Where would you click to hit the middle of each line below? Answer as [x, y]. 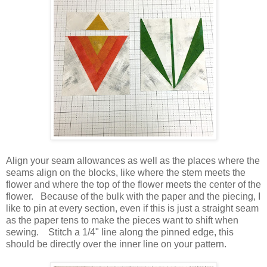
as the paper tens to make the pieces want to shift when [122, 220]
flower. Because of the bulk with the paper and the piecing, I [133, 196]
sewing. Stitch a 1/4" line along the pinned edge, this [120, 232]
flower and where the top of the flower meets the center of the [133, 184]
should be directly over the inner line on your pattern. [119, 244]
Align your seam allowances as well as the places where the [133, 160]
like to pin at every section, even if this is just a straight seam [132, 208]
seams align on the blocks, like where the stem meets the [126, 172]
